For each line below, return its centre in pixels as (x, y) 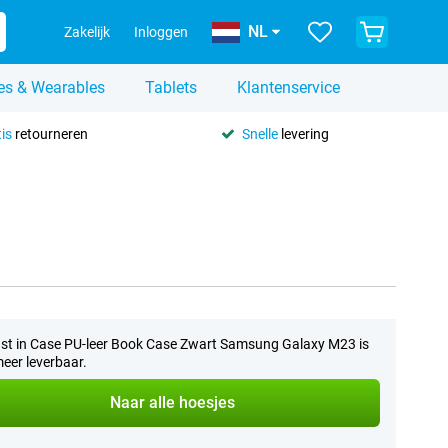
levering (303, 133)
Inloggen (161, 32)
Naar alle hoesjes (173, 402)
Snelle (259, 133)
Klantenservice (288, 87)
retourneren (49, 133)
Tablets (171, 87)
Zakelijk (87, 32)
